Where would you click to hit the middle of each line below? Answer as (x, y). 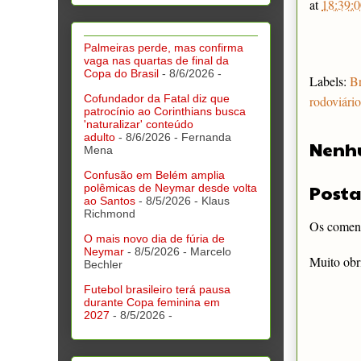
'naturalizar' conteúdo (139, 124)
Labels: (330, 81)
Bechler (103, 265)
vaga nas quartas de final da (156, 61)
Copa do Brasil (121, 74)
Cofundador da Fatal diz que (157, 99)
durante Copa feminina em (152, 303)
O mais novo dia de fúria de (154, 239)
